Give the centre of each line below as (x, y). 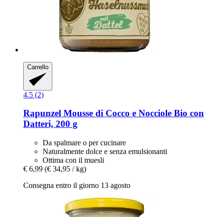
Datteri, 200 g (50, 124)
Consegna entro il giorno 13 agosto (77, 186)
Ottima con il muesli (73, 160)
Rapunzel (42, 113)
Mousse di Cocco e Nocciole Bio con (132, 113)
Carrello (38, 67)
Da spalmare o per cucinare (84, 143)
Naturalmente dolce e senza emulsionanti (105, 152)
